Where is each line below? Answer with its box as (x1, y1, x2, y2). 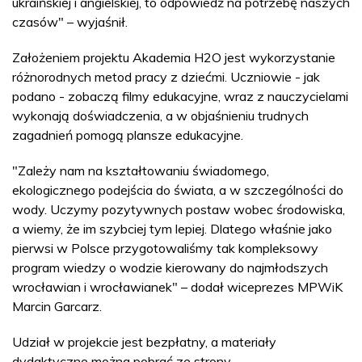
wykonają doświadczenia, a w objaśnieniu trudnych (12, 107, 309, 124)
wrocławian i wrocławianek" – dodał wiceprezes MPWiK (12, 279, 343, 295)
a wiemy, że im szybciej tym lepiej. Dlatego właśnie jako (12, 221, 332, 237)
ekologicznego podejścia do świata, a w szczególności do (12, 182, 343, 198)
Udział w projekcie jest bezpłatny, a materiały (12, 334, 276, 350)
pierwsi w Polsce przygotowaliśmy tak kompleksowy (12, 240, 318, 256)
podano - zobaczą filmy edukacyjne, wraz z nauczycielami (12, 88, 348, 104)
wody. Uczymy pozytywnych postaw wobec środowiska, (12, 201, 345, 217)
